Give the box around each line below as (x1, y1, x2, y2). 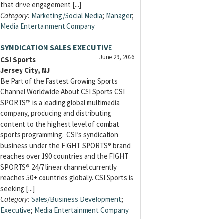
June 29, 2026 (99, 53, 134, 61)
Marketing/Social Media (31, 11, 102, 21)
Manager (106, 11, 132, 21)
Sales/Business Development (31, 195, 121, 204)
